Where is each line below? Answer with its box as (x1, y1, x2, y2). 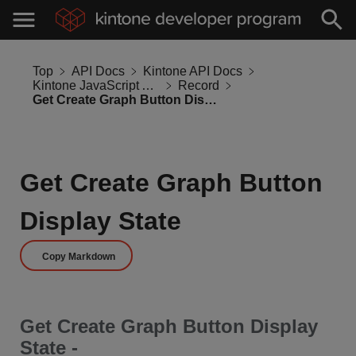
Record (178, 79, 219, 92)
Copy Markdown (42, 251, 115, 262)
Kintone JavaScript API (141, 79, 154, 92)
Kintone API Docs (143, 64, 242, 78)
